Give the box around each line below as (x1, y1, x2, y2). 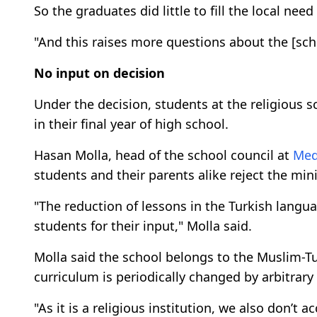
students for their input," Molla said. (34, 217, 252, 234)
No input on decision (34, 64, 165, 81)
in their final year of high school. (34, 115, 229, 132)
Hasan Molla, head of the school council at (34, 146, 293, 163)
